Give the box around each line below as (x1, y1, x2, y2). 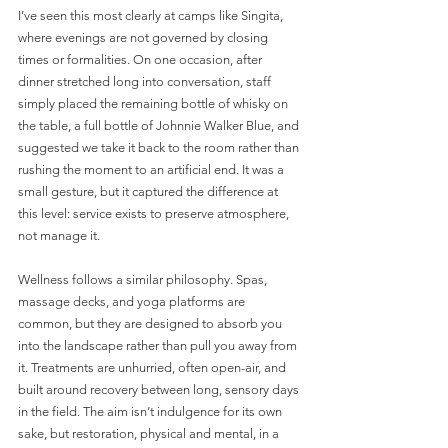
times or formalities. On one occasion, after (18, 51, 265, 67)
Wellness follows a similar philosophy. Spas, (18, 271, 270, 287)
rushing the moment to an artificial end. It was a (18, 161, 287, 177)
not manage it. (18, 227, 100, 243)
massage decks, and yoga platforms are (18, 293, 248, 309)
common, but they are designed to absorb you (18, 315, 285, 331)
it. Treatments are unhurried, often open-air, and (18, 359, 289, 375)
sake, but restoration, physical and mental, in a (18, 425, 282, 441)
